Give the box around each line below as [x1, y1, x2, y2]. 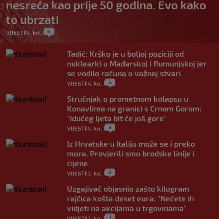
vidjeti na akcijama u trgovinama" [67, 203, 187, 213]
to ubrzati [6, 12, 59, 27]
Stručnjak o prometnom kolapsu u [67, 94, 188, 104]
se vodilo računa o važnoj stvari [67, 68, 181, 78]
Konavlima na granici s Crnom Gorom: [67, 104, 201, 113]
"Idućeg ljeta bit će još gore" [67, 113, 167, 123]
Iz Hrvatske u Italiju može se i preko [67, 139, 195, 149]
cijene [67, 158, 88, 168]
